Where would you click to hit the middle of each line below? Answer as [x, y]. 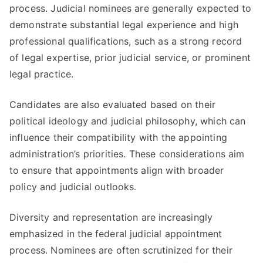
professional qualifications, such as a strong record [126, 41]
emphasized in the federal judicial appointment [116, 234]
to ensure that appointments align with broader [117, 170]
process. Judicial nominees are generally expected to [131, 8]
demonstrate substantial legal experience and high [124, 25]
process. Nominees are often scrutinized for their [121, 250]
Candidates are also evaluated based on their [113, 104]
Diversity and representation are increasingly [111, 217]
